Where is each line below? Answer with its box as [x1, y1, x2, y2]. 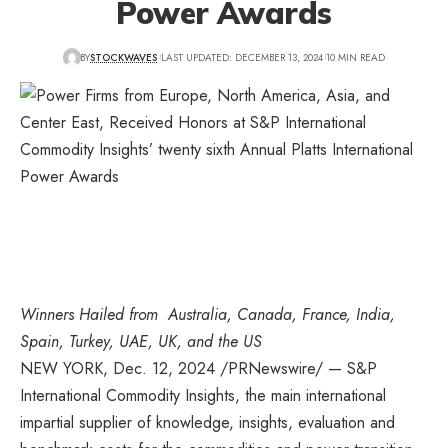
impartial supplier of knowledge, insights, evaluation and [20, 410, 395, 434]
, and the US [177, 329, 272, 353]
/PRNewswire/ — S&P [215, 356, 377, 380]
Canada [237, 302, 292, 326]
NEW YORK [20, 356, 103, 380]
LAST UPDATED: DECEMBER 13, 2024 [160, 49, 323, 65]
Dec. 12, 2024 [113, 356, 215, 380]
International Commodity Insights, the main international [20, 383, 386, 407]
